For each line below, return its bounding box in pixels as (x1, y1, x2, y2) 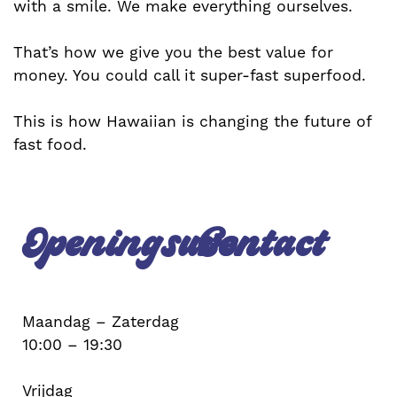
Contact (198, 226, 326, 266)
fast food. (13, 136, 87, 153)
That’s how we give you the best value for (13, 43, 333, 61)
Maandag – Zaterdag (22, 313, 179, 331)
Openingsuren (22, 226, 261, 266)
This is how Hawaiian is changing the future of (13, 113, 371, 130)
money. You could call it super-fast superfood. (13, 66, 366, 84)
